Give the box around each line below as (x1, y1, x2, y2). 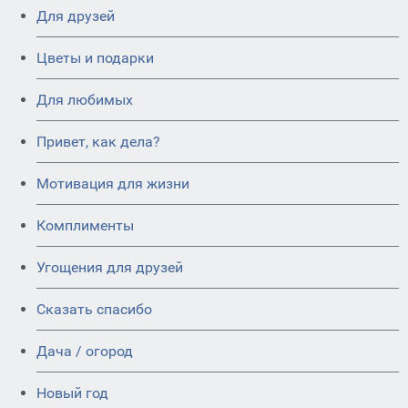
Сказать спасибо (36, 300, 152, 318)
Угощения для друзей (36, 258, 183, 276)
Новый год (36, 383, 108, 402)
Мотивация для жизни (36, 174, 189, 192)
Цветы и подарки (36, 48, 154, 66)
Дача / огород (36, 342, 133, 360)
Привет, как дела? (36, 132, 160, 150)
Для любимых (36, 90, 133, 108)
